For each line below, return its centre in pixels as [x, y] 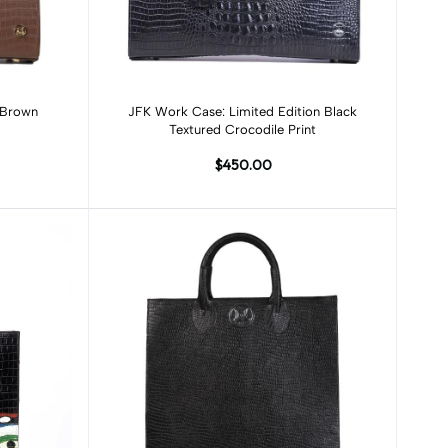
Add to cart [243, 104]
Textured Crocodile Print [243, 129]
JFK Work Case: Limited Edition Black [243, 111]
